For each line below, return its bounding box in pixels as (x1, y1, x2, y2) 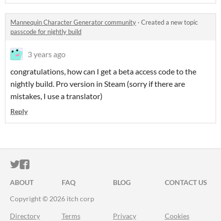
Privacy (113, 212, 136, 220)
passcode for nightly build (10, 28, 81, 36)
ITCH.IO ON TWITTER (19, 159, 117, 170)
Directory (10, 212, 40, 220)
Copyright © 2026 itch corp (10, 194, 94, 203)
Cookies (164, 212, 189, 220)
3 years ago (28, 49, 66, 59)
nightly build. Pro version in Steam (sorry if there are (10, 79, 185, 88)
